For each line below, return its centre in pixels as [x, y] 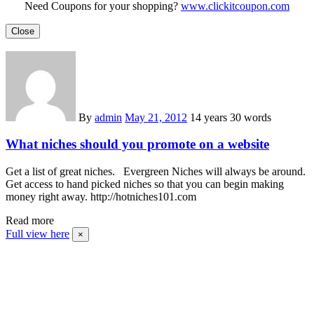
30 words [251, 117]
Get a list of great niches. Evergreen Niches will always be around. [156, 171]
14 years [210, 117]
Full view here [37, 233]
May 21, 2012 [156, 117]
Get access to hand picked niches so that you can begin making [145, 184]
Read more [30, 220]
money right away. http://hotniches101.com [101, 196]
